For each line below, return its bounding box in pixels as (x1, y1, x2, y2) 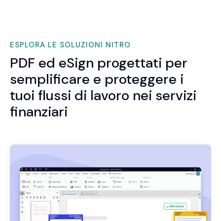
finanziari (10, 103, 68, 121)
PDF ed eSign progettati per (10, 54, 187, 73)
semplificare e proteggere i (10, 70, 184, 89)
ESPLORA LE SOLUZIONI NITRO (10, 40, 131, 50)
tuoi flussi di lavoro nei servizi (10, 86, 196, 105)
